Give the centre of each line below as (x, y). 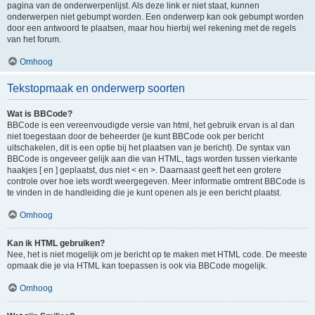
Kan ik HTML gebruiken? (56, 243)
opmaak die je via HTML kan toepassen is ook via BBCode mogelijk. (137, 266)
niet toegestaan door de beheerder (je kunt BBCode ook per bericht (135, 136)
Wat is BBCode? (40, 114)
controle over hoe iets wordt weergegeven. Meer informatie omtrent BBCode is (156, 181)
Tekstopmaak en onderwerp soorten (96, 88)
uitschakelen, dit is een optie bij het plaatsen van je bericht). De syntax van (149, 148)
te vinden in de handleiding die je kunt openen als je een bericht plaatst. (144, 193)
